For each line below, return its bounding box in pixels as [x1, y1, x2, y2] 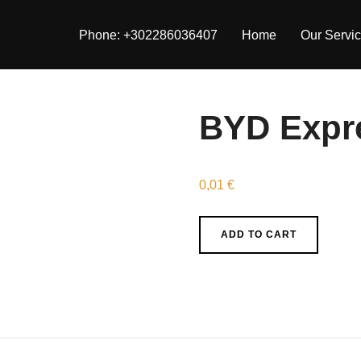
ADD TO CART [220, 229, 297, 241]
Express [197, 242, 245, 256]
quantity [197, 264, 243, 279]
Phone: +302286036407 [79, 27, 218, 42]
